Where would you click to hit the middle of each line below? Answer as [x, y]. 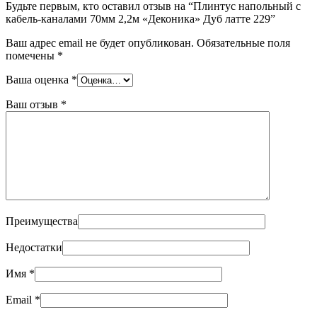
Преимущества [42, 221]
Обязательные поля [243, 43]
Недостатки [34, 248]
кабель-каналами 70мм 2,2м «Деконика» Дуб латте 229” [140, 19]
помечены [31, 56]
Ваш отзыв [33, 105]
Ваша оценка [39, 80]
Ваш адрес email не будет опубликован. [100, 43]
